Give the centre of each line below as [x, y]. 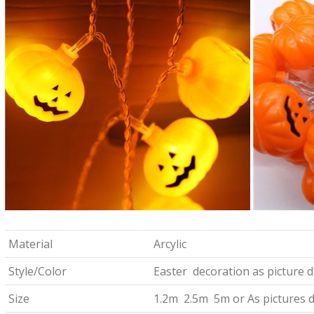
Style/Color [37, 271]
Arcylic [170, 244]
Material [30, 244]
